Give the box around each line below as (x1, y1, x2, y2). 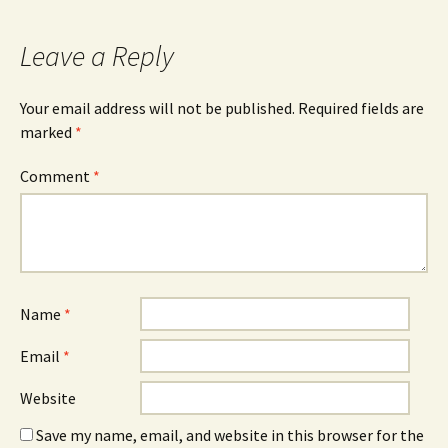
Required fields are (298, 98, 424, 119)
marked (20, 122, 75, 143)
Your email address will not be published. (20, 98, 295, 119)
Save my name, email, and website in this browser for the (36, 425, 424, 446)
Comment (20, 166, 93, 187)
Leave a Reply (20, 38, 174, 75)
